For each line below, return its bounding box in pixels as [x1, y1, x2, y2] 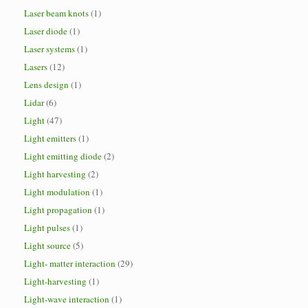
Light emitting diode [24, 150, 102, 162]
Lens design [24, 78, 69, 91]
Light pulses [24, 221, 70, 234]
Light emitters [24, 132, 76, 144]
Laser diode [24, 25, 67, 37]
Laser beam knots [24, 7, 89, 19]
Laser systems [24, 43, 75, 55]
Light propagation [24, 203, 92, 216]
